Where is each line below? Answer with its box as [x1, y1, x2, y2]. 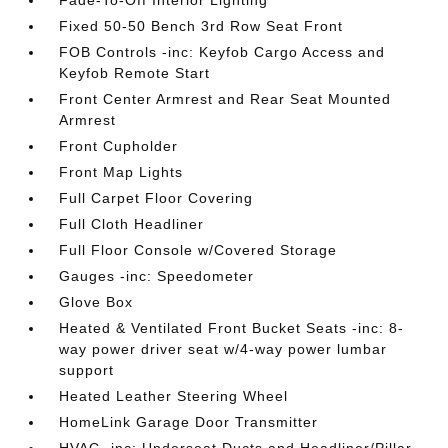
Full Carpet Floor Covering [59, 190, 254, 206]
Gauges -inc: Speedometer [59, 268, 255, 284]
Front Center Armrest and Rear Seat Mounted [59, 91, 392, 107]
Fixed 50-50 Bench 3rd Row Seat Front [59, 18, 344, 34]
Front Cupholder [59, 138, 179, 154]
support [59, 362, 115, 378]
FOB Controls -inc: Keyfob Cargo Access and [59, 44, 386, 60]
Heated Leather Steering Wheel [59, 388, 289, 404]
